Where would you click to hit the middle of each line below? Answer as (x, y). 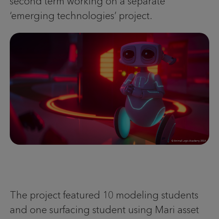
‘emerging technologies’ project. (81, 15)
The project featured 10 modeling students (104, 195)
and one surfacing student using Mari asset (104, 210)
